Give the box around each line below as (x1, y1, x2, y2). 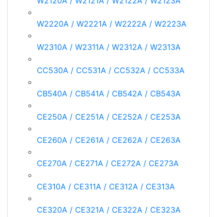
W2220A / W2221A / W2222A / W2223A (37, 19, 186, 29)
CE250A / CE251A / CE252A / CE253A (37, 112, 181, 122)
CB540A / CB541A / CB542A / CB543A (37, 89, 181, 98)
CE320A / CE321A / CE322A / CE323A (37, 205, 181, 215)
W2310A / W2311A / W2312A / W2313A (37, 42, 181, 52)
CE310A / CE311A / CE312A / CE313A (37, 182, 175, 191)
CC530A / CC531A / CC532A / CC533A (37, 65, 185, 75)
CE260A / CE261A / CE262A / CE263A (37, 135, 181, 145)
